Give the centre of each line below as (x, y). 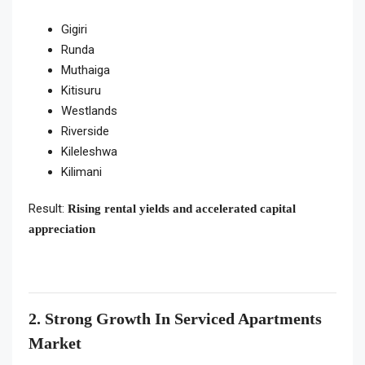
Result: (48, 209)
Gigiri (74, 29)
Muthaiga (86, 70)
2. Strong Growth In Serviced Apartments (175, 319)
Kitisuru (81, 90)
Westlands (89, 111)
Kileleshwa (89, 152)
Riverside (85, 131)
